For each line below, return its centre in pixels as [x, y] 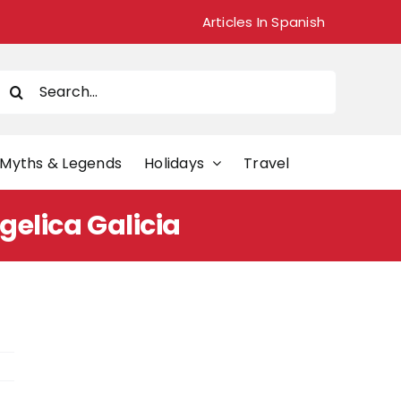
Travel [267, 163]
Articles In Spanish [263, 21]
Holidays [174, 163]
